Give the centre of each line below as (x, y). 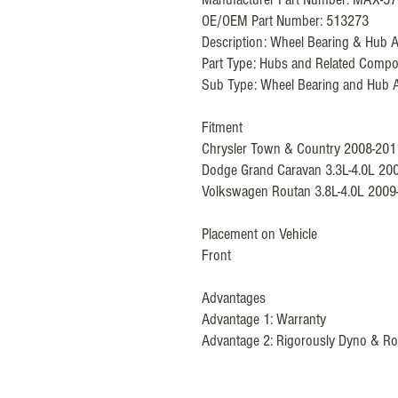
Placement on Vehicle (259, 234)
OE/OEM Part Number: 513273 (285, 20)
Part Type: (231, 63)
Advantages (234, 298)
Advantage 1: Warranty (264, 319)
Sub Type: (231, 84)
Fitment (222, 127)
